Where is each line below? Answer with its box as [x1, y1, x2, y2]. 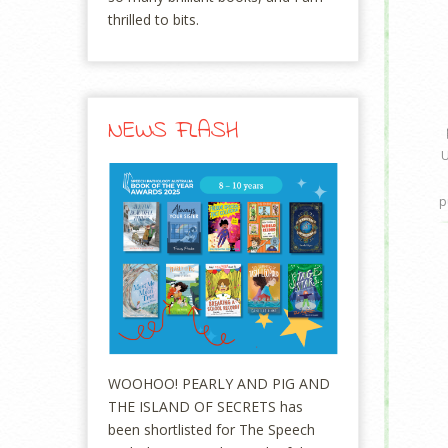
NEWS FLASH [108, 114, 239, 149]
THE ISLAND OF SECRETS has [108, 396, 303, 416]
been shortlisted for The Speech [108, 419, 315, 439]
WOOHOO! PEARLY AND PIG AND [108, 373, 330, 393]
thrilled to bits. [108, 10, 199, 29]
